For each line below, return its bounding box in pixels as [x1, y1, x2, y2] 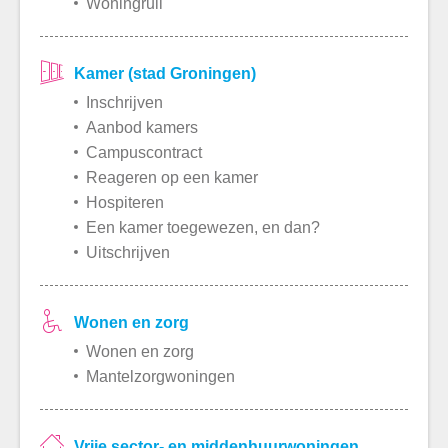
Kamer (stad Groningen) [85, 64, 256, 82]
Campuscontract [85, 143, 202, 161]
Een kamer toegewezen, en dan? [85, 218, 320, 236]
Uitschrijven [85, 243, 170, 261]
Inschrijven [85, 93, 163, 111]
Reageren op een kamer [85, 168, 258, 186]
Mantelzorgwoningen [85, 367, 235, 385]
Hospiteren [85, 193, 164, 211]
